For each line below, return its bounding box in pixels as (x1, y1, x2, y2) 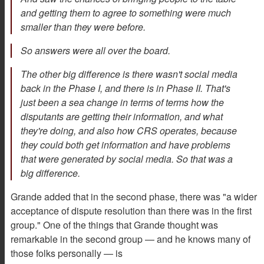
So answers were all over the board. (21, 44, 173, 58)
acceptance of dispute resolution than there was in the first (11, 204, 252, 218)
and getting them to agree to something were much (21, 6, 231, 20)
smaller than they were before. (21, 20, 148, 34)
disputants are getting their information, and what (21, 110, 223, 124)
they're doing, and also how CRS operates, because (21, 124, 237, 138)
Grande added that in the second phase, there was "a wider (11, 190, 257, 204)
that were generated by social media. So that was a (21, 152, 233, 166)
